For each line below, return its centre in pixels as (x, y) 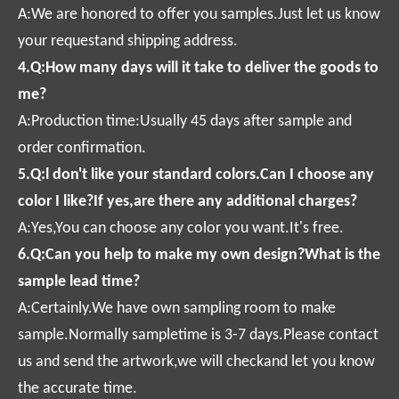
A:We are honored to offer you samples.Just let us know (199, 14)
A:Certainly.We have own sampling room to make (177, 308)
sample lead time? (79, 281)
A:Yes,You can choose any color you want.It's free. (181, 228)
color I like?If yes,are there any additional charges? (187, 201)
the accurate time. (77, 388)
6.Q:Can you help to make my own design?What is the (199, 255)
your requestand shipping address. (128, 41)
